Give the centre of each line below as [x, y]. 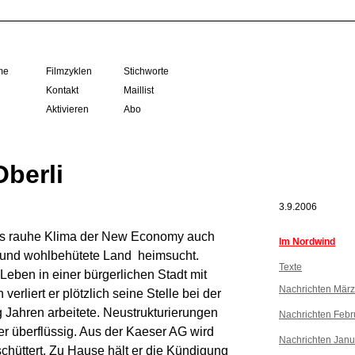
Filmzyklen [69, 71]
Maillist [139, 90]
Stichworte [146, 71]
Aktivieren [67, 109]
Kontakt [62, 90]
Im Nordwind [307, 241]
